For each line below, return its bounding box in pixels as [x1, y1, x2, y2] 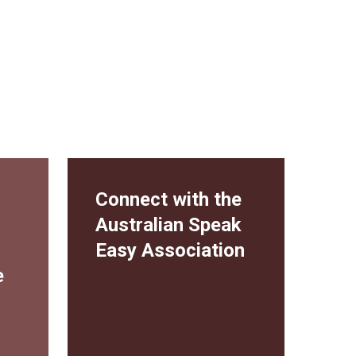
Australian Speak [95, 213, 242, 236]
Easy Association [95, 238, 246, 261]
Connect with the [95, 188, 242, 211]
